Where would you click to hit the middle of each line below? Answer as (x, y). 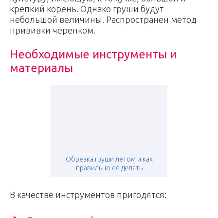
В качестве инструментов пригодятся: (88, 195)
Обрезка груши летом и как (109, 159)
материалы (41, 68)
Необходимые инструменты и (93, 54)
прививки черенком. (53, 30)
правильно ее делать (109, 168)
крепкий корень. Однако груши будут (87, 9)
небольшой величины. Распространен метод (103, 19)
